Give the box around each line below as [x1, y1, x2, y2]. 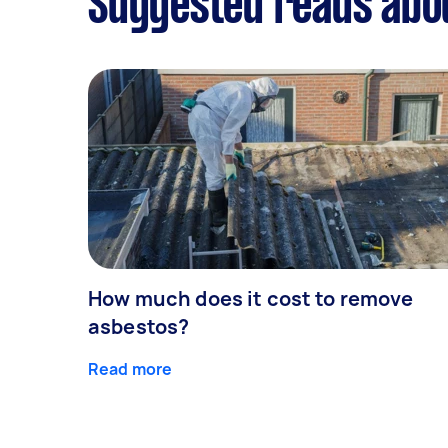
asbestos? [88, 312, 190, 340]
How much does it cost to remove [88, 284, 414, 312]
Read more [88, 357, 173, 380]
